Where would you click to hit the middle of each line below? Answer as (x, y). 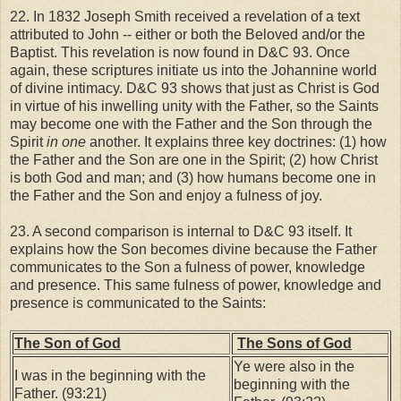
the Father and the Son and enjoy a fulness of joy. (166, 196)
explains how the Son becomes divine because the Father (193, 250)
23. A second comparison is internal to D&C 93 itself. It (181, 232)
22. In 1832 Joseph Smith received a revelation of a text (185, 17)
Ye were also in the (294, 367)
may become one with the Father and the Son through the (191, 124)
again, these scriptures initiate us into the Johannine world (193, 71)
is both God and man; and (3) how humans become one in (193, 178)
